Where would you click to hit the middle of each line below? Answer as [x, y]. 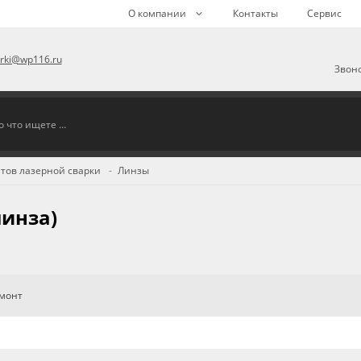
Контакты [255, 13]
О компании [157, 13]
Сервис [324, 13]
